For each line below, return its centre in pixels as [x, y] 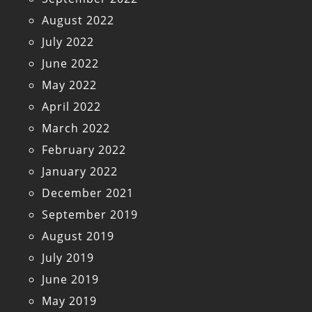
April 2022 [71, 107]
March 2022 [76, 128]
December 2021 [88, 193]
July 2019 [68, 258]
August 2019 [78, 236]
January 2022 [80, 172]
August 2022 [78, 21]
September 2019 [90, 215]
